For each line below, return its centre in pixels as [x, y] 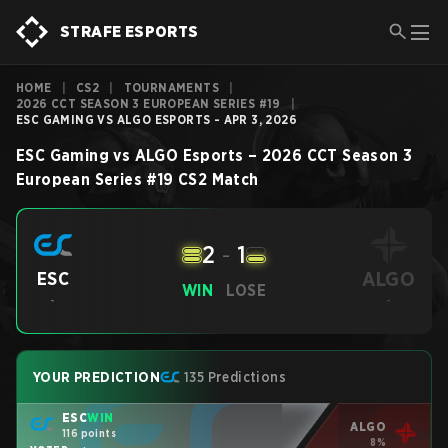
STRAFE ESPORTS [129, 31]
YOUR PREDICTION [96, 377]
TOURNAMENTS [171, 87]
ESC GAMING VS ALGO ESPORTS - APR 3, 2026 [156, 119]
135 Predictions [235, 377]
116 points [89, 432]
